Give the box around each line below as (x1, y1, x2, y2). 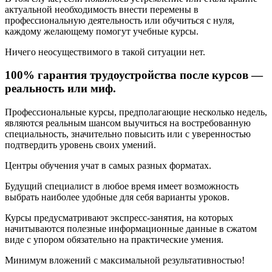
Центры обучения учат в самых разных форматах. (5, 160, 211, 171)
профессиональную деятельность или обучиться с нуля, (5, 15, 234, 25)
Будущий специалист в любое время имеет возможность (5, 181, 239, 192)
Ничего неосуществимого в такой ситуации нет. (5, 46, 205, 57)
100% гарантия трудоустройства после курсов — (5, 69, 263, 82)
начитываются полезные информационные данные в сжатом (5, 223, 257, 234)
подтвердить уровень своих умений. (5, 140, 156, 151)
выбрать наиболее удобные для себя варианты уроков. (5, 192, 229, 203)
